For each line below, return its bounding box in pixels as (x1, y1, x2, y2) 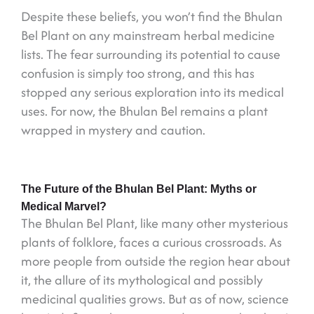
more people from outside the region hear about (21, 252, 290, 271)
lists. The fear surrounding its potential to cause (21, 45, 280, 64)
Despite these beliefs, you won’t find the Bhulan (21, 7, 282, 27)
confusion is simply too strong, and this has (21, 64, 254, 83)
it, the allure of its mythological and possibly (21, 271, 263, 290)
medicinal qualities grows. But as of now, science (21, 289, 289, 309)
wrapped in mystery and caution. (21, 121, 208, 140)
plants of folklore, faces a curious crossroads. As (21, 233, 282, 252)
